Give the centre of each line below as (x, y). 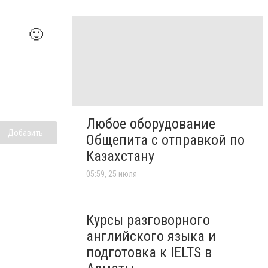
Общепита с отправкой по (165, 140)
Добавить (25, 133)
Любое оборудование (151, 124)
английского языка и (151, 237)
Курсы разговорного (148, 220)
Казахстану (120, 156)
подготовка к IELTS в (149, 253)
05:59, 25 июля (112, 174)
